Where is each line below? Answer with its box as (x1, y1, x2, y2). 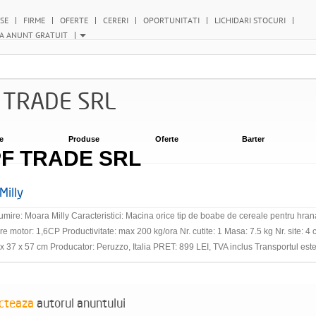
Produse (68, 135, 99, 143)
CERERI (103, 15, 128, 25)
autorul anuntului (34, 296, 126, 310)
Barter (242, 135, 265, 143)
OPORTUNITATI (143, 15, 200, 25)
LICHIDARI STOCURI (214, 15, 286, 25)
